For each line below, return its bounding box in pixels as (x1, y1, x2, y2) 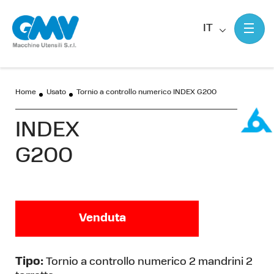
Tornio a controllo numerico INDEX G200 (76, 89, 217, 96)
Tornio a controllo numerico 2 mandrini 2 (43, 256, 253, 268)
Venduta (79, 213, 126, 224)
